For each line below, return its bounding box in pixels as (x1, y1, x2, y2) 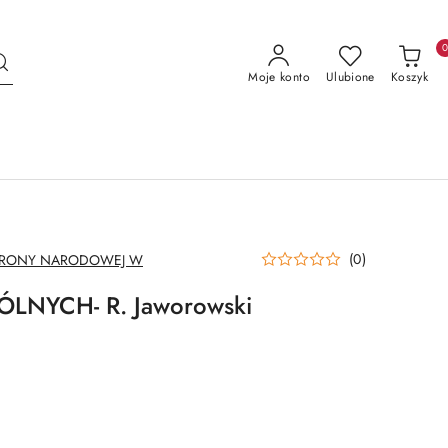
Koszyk (390, 68, 428, 86)
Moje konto (248, 68, 310, 86)
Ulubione (325, 68, 375, 86)
